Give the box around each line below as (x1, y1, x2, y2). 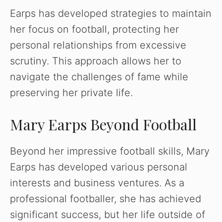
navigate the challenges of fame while (10, 71, 188, 83)
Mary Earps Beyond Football (10, 114, 197, 135)
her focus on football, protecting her (10, 23, 179, 36)
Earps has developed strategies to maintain (10, 7, 212, 20)
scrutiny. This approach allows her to (10, 55, 181, 67)
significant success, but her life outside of (10, 209, 205, 221)
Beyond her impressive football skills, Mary (10, 145, 210, 158)
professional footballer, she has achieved (10, 193, 201, 205)
